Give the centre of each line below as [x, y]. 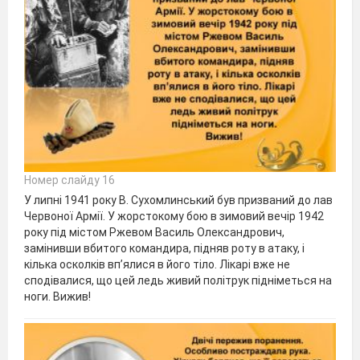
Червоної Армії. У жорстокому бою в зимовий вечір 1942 [174, 216]
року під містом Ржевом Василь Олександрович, [154, 232]
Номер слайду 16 [70, 180]
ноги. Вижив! [57, 296]
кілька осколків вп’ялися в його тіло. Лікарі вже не [157, 264]
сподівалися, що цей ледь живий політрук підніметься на [178, 280]
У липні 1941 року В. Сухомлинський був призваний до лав [178, 200]
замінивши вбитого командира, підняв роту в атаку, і [164, 248]
